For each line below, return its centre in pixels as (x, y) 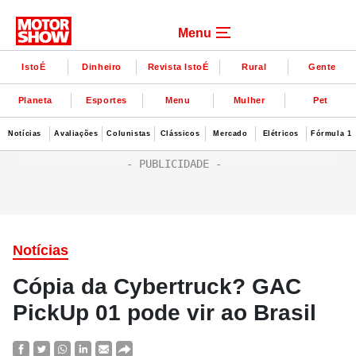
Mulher (249, 100)
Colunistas (129, 133)
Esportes (107, 100)
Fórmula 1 (331, 133)
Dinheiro (102, 66)
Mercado (230, 133)
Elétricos (281, 133)
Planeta (35, 100)
